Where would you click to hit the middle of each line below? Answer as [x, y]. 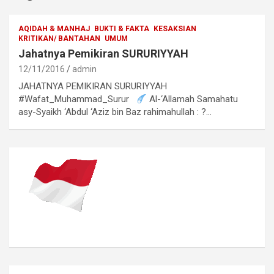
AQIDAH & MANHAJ [54, 29]
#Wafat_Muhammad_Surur [77, 99]
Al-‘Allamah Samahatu [193, 99]
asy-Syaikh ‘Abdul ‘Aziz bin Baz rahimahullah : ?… [115, 112]
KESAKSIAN [175, 29]
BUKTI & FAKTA [122, 29]
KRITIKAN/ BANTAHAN [59, 39]
